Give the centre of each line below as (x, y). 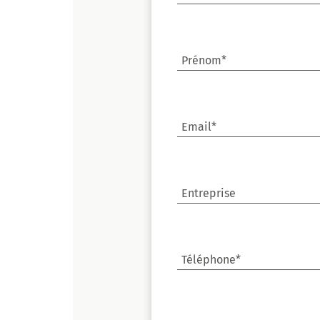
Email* (199, 127)
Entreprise (209, 193)
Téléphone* (211, 260)
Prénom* (204, 60)
